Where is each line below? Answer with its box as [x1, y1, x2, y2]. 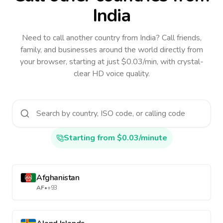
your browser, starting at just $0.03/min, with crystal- [19, 56, 204, 67]
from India [119, 32, 156, 43]
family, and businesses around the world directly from [20, 44, 203, 55]
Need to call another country [21, 32, 120, 43]
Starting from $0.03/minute [63, 132, 167, 143]
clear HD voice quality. [73, 68, 150, 79]
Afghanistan [36, 172, 80, 183]
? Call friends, [155, 32, 202, 43]
